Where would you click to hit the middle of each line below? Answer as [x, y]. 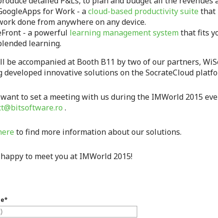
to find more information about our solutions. [98, 132]
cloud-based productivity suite [144, 11]
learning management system [124, 33]
